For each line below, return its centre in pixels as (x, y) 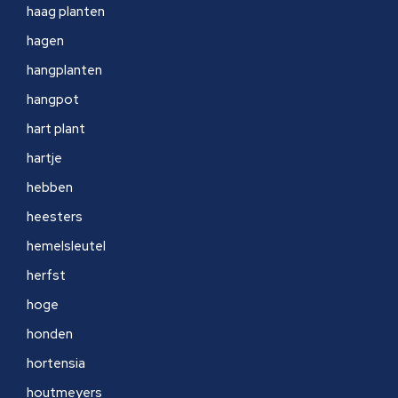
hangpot (53, 99)
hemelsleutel (66, 246)
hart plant (56, 129)
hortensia (56, 363)
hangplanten (64, 70)
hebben (50, 187)
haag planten (66, 12)
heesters (55, 217)
